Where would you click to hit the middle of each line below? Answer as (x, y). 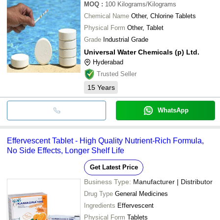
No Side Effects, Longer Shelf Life (66, 150)
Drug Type (98, 193)
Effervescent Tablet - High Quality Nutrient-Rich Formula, (105, 140)
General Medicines (141, 193)
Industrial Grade (126, 39)
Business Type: (108, 181)
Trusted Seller (117, 74)
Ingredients (100, 205)
